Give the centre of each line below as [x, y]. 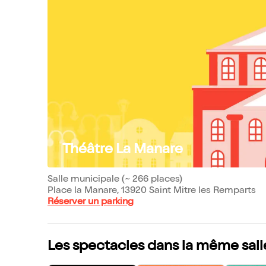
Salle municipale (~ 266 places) [115, 180]
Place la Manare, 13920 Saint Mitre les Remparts [152, 191]
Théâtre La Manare [123, 150]
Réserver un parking [91, 202]
